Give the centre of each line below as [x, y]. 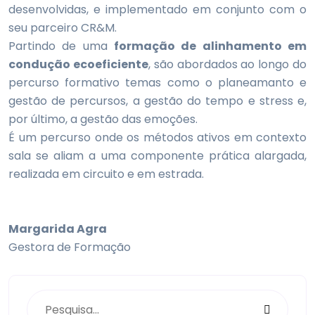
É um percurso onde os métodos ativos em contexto [157, 137]
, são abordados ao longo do [227, 64]
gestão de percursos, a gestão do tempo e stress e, [157, 101]
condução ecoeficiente [78, 64]
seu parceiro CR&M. [63, 28]
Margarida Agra [58, 229]
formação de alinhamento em [210, 46]
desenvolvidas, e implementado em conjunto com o [157, 9]
